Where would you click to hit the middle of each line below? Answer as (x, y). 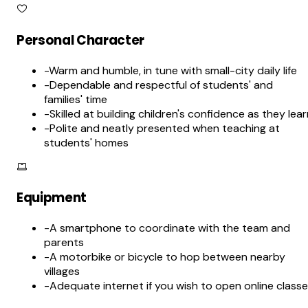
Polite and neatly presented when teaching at (165, 128)
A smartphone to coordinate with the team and (170, 228)
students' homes (86, 142)
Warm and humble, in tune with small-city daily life (173, 70)
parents (64, 243)
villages (62, 272)
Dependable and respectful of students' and (161, 85)
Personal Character (80, 41)
